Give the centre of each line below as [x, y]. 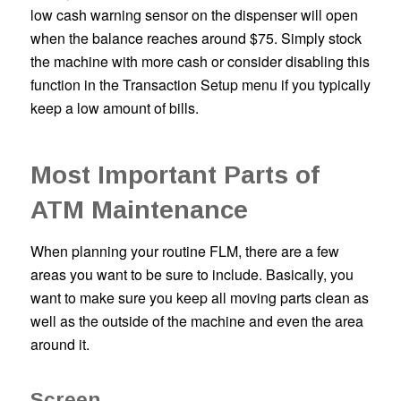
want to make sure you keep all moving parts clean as [199, 297]
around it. [60, 344]
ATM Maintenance [139, 210]
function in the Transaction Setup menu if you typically [200, 85]
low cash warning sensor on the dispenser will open [194, 15]
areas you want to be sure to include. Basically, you [192, 274]
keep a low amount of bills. [116, 108]
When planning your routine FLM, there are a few [184, 251]
